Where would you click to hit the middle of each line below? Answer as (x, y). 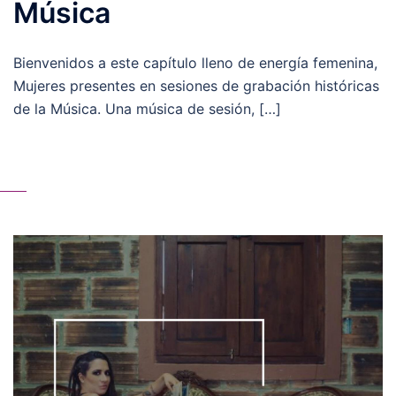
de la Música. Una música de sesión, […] (147, 109)
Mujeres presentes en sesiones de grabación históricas (196, 86)
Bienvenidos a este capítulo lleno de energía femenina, (195, 63)
